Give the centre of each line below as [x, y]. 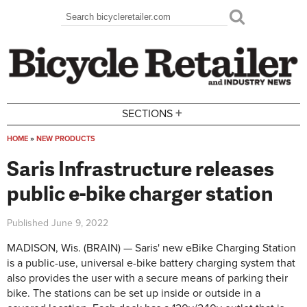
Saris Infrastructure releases [140, 168]
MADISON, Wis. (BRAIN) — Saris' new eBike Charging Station [151, 248]
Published [29, 223]
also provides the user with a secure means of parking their [147, 278]
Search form [103, 27]
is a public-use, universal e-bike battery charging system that [151, 263]
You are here [49, 153]
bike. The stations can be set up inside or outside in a [134, 293]
